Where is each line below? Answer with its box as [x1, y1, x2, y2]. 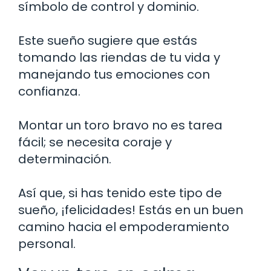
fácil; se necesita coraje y [18, 133, 172, 151]
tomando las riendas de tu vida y [18, 48, 220, 66]
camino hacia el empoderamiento [18, 218, 229, 235]
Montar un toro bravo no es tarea [18, 116, 223, 134]
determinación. [18, 150, 111, 168]
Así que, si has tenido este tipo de [18, 184, 222, 201]
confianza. [18, 82, 80, 100]
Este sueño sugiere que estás [18, 31, 197, 49]
